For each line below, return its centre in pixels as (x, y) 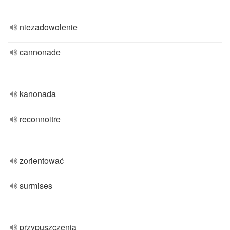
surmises (36, 186)
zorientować (42, 160)
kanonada (38, 94)
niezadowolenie (49, 27)
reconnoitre (40, 119)
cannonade (40, 52)
